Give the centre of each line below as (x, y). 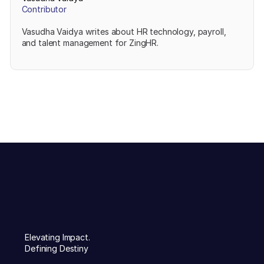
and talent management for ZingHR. (90, 42)
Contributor (44, 9)
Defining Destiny (57, 248)
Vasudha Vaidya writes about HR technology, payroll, (124, 31)
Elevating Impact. (57, 237)
